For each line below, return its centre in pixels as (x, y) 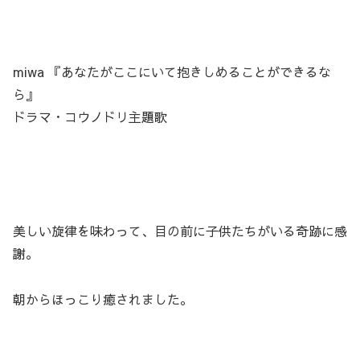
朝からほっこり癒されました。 (103, 299)
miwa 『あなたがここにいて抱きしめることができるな (172, 72)
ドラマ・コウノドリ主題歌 (90, 117)
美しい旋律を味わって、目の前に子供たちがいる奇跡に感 (180, 230)
